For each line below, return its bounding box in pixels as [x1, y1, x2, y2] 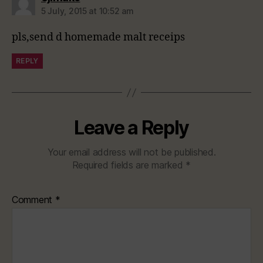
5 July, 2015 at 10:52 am [41, 6, 134, 16]
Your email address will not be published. [47, 146, 216, 159]
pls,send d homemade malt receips [12, 31, 185, 45]
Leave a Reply [74, 116, 189, 140]
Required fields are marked [72, 159, 186, 171]
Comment [12, 194, 55, 206]
